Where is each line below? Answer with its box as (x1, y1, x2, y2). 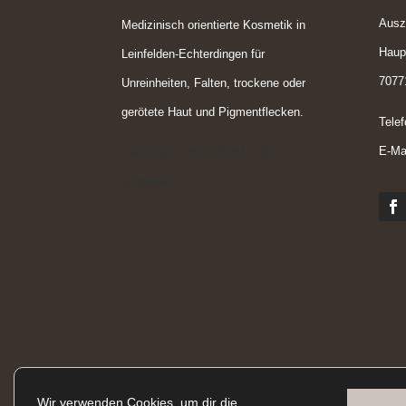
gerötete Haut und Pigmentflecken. (121, 104, 304, 119)
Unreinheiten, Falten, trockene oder (121, 75, 306, 90)
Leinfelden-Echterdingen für (121, 46, 266, 61)
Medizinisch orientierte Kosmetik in (121, 17, 306, 32)
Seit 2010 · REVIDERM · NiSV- (121, 145, 286, 159)
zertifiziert (121, 174, 174, 188)
